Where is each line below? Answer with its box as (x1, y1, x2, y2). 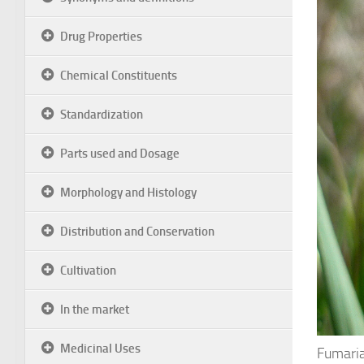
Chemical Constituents (60, 68, 177, 83)
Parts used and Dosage (60, 146, 180, 161)
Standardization (60, 107, 143, 122)
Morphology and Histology (60, 185, 197, 200)
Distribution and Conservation (60, 224, 214, 239)
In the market (60, 302, 129, 317)
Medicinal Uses (60, 341, 141, 356)
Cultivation (60, 263, 116, 278)
